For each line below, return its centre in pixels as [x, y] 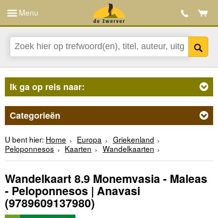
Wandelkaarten [128, 148]
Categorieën [35, 115]
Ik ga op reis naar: [47, 86]
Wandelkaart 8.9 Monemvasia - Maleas [106, 179]
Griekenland [133, 139]
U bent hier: [24, 139]
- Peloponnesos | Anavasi [73, 191]
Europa [90, 139]
